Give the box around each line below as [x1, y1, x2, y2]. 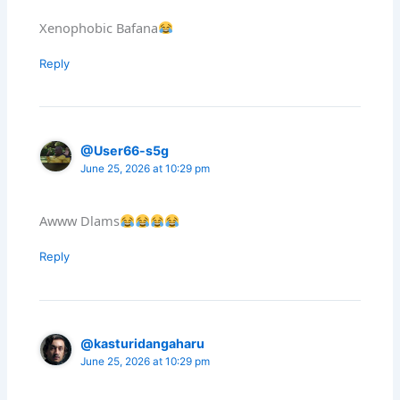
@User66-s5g [80, 142, 170, 158]
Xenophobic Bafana [39, 19, 159, 37]
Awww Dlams [39, 212, 121, 230]
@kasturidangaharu [80, 336, 205, 352]
